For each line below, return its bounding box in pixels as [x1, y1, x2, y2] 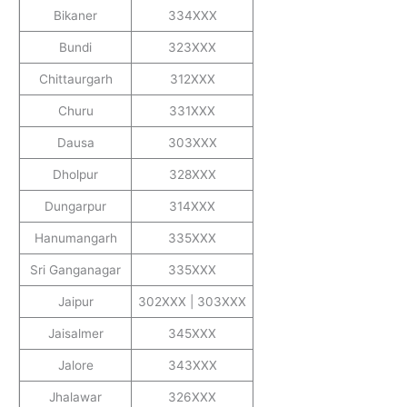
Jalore [57, 358, 94, 373]
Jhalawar [49, 390, 102, 405]
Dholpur [53, 167, 98, 183]
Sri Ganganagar [30, 263, 121, 278]
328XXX [168, 167, 216, 183]
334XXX [167, 8, 217, 24]
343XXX [167, 358, 217, 373]
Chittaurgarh [38, 72, 113, 87]
